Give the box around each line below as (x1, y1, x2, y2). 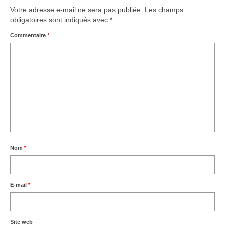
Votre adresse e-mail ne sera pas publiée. (10, 6, 143, 14)
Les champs (145, 6, 183, 14)
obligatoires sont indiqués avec (10, 16, 110, 24)
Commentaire (10, 32, 47, 38)
